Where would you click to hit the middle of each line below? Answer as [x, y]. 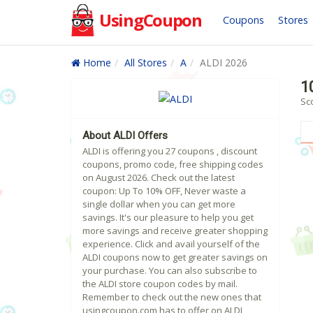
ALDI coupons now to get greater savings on [175, 257]
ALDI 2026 [224, 63]
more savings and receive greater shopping [175, 231]
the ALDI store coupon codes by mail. [160, 284]
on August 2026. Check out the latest [159, 178]
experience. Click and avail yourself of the [171, 244]
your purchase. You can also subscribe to [170, 271]
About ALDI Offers [125, 136]
